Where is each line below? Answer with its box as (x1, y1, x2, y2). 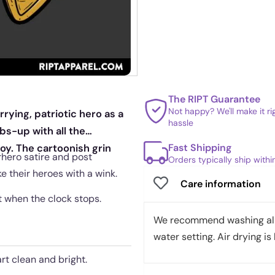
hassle (168, 117, 193, 128)
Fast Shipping (168, 141, 231, 154)
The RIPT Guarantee (168, 93, 260, 106)
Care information (180, 177, 261, 190)
